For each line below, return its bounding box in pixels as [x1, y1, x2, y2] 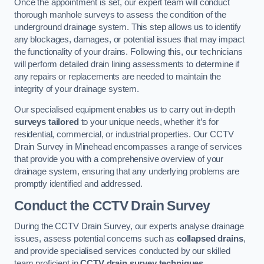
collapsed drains [176, 234, 243, 244]
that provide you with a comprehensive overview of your [14, 154, 224, 164]
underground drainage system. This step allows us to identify [14, 22, 242, 32]
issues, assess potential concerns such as [14, 234, 177, 244]
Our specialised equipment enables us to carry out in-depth [14, 105, 235, 115]
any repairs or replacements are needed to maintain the [14, 71, 222, 81]
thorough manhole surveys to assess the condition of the [14, 9, 227, 19]
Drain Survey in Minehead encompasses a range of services [14, 142, 242, 152]
